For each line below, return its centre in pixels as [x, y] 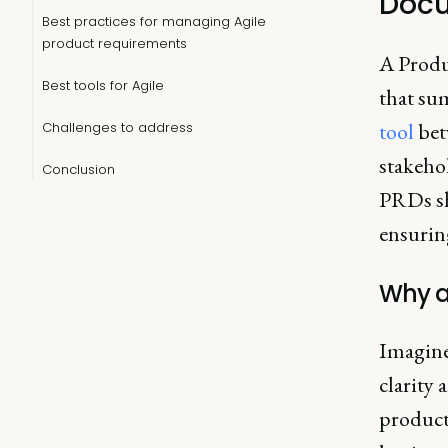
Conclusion [78, 169]
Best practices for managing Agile [154, 21]
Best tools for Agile [103, 85]
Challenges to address [117, 127]
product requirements [114, 43]
